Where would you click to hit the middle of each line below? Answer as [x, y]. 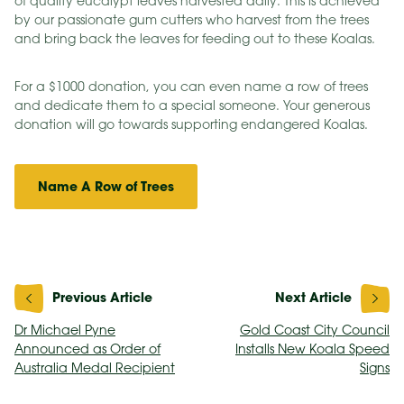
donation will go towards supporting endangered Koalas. [191, 126]
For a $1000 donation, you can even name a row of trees [191, 88]
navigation [54, 306]
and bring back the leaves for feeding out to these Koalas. [195, 40]
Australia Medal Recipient [95, 369]
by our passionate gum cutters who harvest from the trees [192, 21]
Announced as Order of [87, 350]
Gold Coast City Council [315, 331]
